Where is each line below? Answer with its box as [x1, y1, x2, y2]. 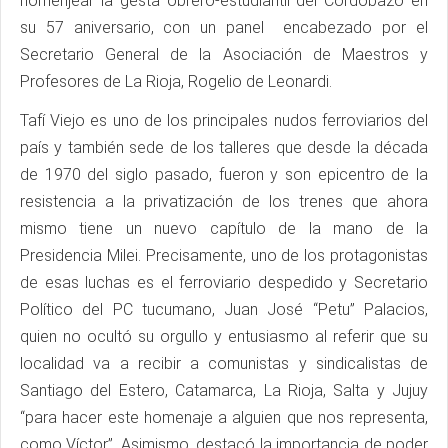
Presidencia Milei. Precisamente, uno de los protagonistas [20, 245, 428, 265]
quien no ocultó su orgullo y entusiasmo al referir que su [20, 326, 428, 346]
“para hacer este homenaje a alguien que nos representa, [20, 407, 428, 427]
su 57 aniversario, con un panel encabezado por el [20, 17, 428, 37]
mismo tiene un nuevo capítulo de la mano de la [20, 218, 428, 238]
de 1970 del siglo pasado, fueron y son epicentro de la [20, 164, 428, 184]
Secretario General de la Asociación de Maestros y [20, 44, 428, 64]
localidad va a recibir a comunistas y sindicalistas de [20, 353, 428, 373]
